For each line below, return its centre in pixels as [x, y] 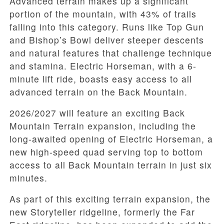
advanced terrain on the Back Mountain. [98, 92]
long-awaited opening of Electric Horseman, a [111, 139]
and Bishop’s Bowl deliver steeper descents [107, 40]
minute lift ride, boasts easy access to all [101, 79]
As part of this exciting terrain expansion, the [110, 199]
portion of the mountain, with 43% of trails [103, 14]
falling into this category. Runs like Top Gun [107, 27]
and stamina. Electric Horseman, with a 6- [103, 66]
